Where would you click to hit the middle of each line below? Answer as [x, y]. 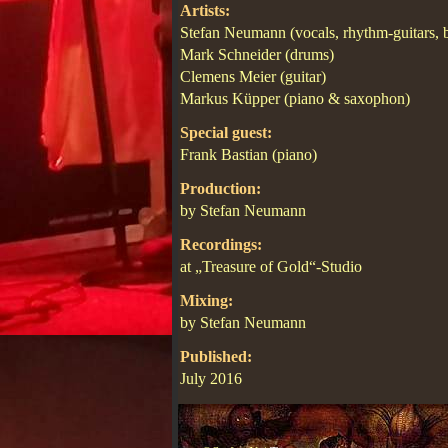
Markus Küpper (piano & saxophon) [295, 99]
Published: [216, 357]
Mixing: [206, 301]
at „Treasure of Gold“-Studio [271, 267]
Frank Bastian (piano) [248, 155]
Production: [220, 189]
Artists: [205, 11]
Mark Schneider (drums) [257, 55]
